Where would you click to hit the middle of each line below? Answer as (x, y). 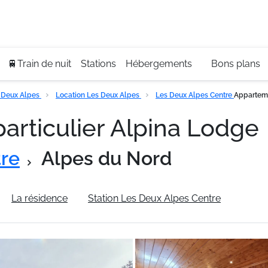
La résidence (39, 198)
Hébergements (159, 64)
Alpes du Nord (106, 158)
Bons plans (235, 64)
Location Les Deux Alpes (98, 95)
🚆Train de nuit (39, 64)
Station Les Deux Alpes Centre (154, 198)
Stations (98, 64)
